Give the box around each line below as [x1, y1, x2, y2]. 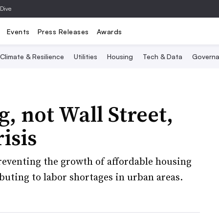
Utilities [74, 52, 97, 61]
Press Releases [37, 27, 89, 36]
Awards [96, 27, 122, 36]
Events [6, 27, 30, 36]
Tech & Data [143, 52, 182, 61]
